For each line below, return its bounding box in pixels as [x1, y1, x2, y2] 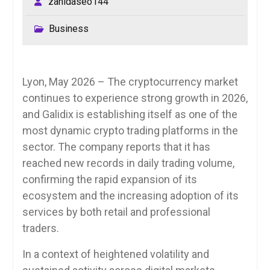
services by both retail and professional [22, 206, 210, 218]
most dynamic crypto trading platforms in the [22, 124, 238, 137]
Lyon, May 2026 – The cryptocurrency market [22, 75, 238, 88]
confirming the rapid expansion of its [22, 173, 197, 186]
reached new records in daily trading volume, [22, 157, 234, 169]
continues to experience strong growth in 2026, [22, 92, 248, 104]
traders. [22, 222, 59, 234]
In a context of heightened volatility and [22, 248, 209, 260]
